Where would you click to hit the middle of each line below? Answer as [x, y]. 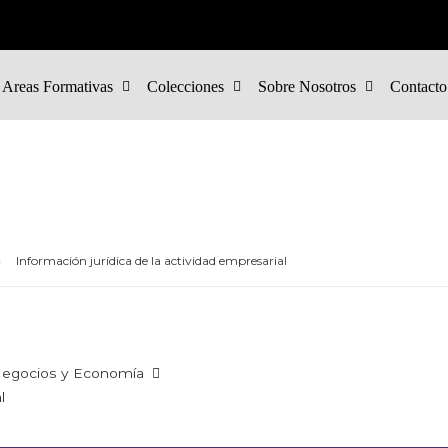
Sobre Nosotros [307, 86]
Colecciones [186, 86]
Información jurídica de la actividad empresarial [151, 260]
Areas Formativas [58, 86]
